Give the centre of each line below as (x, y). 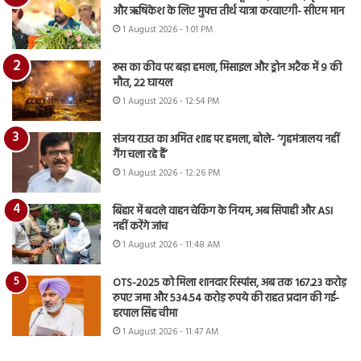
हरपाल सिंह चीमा (145, 314)
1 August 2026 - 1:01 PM (168, 30)
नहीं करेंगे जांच (140, 227)
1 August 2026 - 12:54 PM (171, 102)
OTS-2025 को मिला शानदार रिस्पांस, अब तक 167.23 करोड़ (230, 283)
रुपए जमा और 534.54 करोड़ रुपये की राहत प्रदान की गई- (226, 299)
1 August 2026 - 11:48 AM (171, 245)
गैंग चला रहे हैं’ (140, 155)
